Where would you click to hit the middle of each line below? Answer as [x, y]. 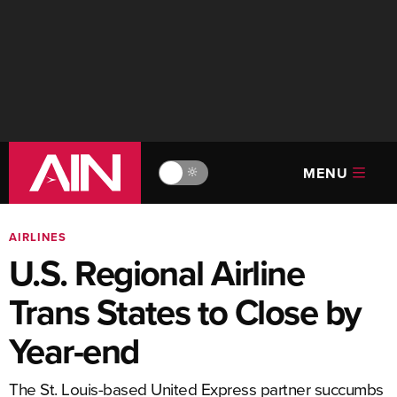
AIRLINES [38, 237]
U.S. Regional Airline [157, 273]
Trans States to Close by [185, 312]
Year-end [74, 351]
